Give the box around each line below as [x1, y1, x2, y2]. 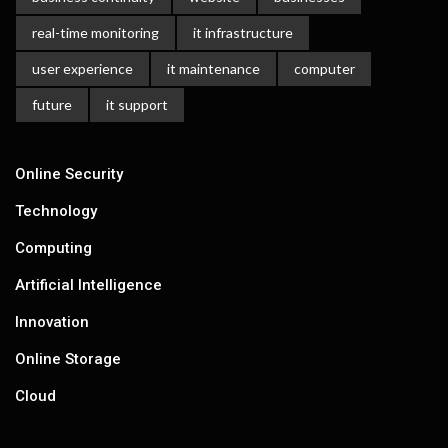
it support [106, 96, 168, 113]
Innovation [15, 313, 89, 331]
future [32, 96, 72, 113]
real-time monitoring [32, 24, 159, 41]
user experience [32, 60, 133, 77]
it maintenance [167, 60, 260, 77]
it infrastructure [193, 24, 293, 41]
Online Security [15, 165, 123, 183]
